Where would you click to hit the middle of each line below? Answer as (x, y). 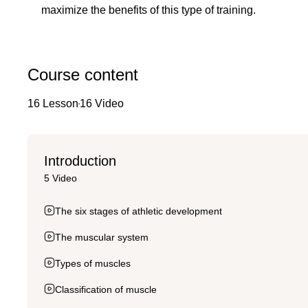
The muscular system (102, 237)
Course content (83, 74)
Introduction (80, 161)
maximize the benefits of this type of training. (148, 10)
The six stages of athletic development (139, 211)
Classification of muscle (106, 289)
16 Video (102, 103)
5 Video (60, 178)
